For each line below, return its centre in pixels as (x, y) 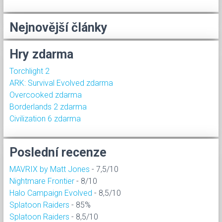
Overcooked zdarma (46, 95)
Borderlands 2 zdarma (48, 107)
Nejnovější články (58, 27)
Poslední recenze (58, 152)
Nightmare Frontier (42, 181)
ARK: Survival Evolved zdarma (61, 83)
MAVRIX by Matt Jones (50, 169)
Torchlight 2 (29, 71)
